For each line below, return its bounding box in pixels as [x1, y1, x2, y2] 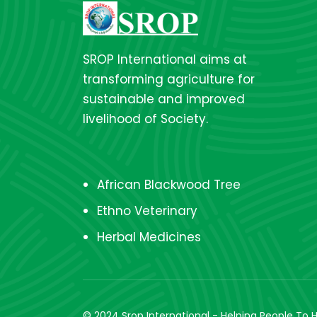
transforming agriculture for [83, 71, 255, 88]
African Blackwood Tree [97, 176, 241, 193]
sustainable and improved [83, 91, 245, 108]
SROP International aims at [83, 51, 247, 68]
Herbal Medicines [97, 229, 201, 246]
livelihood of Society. [83, 110, 208, 127]
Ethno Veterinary [97, 202, 197, 219]
